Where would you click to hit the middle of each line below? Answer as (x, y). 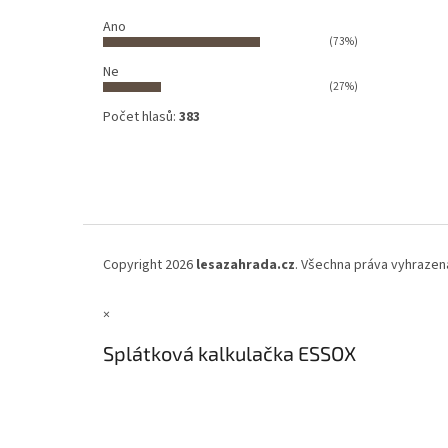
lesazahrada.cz (245, 265)
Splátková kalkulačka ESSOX (229, 352)
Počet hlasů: (141, 117)
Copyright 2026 (149, 265)
